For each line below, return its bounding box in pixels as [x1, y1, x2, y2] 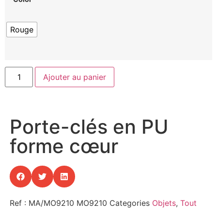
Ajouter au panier [43, 72, 107, 82]
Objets [152, 198, 176, 208]
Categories [109, 198, 150, 208]
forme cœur [10, 134, 118, 158]
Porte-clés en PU [10, 115, 169, 139]
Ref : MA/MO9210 [10, 198, 77, 208]
